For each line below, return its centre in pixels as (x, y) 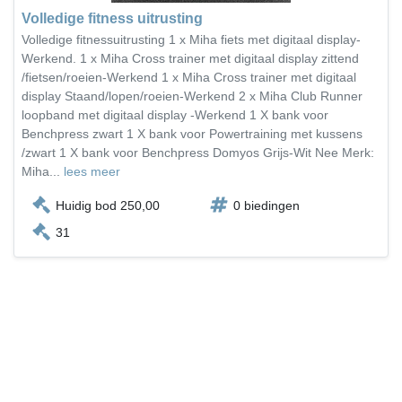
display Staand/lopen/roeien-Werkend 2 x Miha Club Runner (192, 96)
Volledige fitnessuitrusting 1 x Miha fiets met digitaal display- (191, 39)
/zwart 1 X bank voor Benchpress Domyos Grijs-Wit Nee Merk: (198, 153)
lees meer (92, 171)
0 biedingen (267, 205)
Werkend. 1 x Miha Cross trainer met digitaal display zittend (190, 58)
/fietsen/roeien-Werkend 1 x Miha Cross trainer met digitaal (189, 77)
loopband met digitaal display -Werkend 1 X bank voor (175, 115)
